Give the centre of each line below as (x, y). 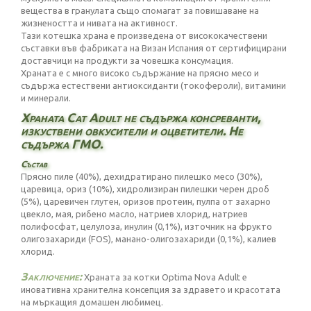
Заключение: (51, 276)
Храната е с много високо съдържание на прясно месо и (140, 73)
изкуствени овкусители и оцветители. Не (132, 131)
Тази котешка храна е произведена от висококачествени (144, 35)
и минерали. (46, 98)
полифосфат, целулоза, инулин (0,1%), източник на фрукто (146, 226)
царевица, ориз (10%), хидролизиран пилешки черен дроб (145, 189)
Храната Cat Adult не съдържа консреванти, (141, 117)
